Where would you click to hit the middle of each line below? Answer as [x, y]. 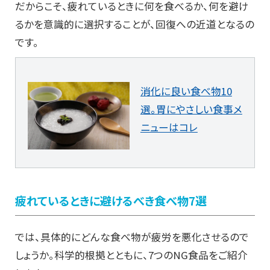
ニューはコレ [169, 127]
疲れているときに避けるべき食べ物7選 [111, 201]
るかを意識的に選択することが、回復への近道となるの [135, 24]
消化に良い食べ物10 [186, 91]
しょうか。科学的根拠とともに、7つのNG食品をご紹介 [131, 255]
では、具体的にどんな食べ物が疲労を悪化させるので [132, 237]
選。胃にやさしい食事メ [191, 109]
